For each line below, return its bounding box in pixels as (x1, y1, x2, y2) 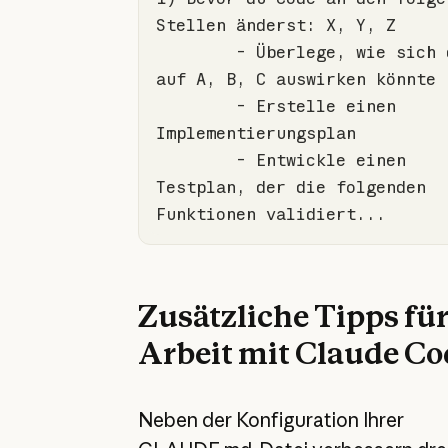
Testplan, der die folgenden (155, 175, 426, 197)
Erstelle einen (245, 94, 396, 116)
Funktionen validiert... (155, 202, 386, 224)
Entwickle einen (245, 148, 406, 170)
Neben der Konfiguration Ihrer (137, 407, 404, 432)
